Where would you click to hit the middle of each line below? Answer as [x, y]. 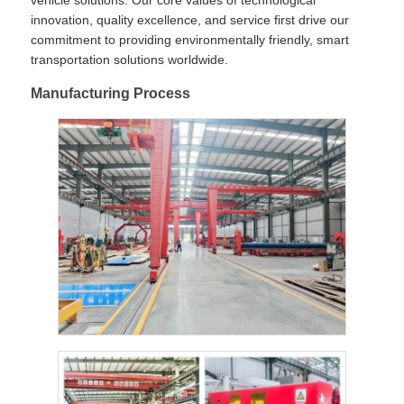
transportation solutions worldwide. [130, 60]
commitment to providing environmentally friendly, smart [190, 40]
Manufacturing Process [111, 94]
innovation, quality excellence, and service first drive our [190, 20]
